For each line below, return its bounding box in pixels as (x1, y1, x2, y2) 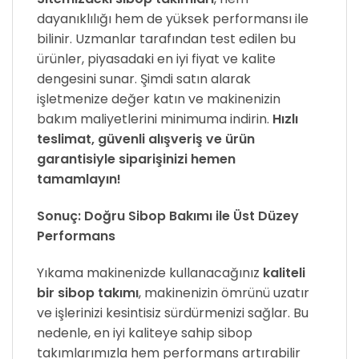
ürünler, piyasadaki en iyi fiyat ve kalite (37, 50, 276, 69)
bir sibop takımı (37, 283, 139, 302)
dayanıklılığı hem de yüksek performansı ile (37, 10, 309, 29)
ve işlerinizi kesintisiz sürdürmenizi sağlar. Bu (37, 303, 309, 322)
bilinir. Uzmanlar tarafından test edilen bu (37, 30, 296, 49)
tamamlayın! (37, 170, 121, 189)
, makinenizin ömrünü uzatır (139, 283, 309, 302)
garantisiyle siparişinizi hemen (37, 150, 236, 169)
